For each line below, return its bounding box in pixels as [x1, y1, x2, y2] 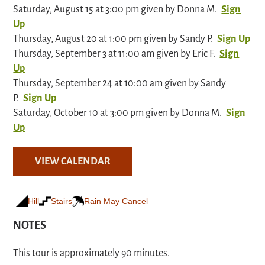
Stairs [51, 196, 73, 206]
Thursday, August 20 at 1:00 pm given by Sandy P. [13, 34, 214, 45]
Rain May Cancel [84, 196, 148, 206]
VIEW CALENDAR [35, 156, 111, 167]
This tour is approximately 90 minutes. [13, 248, 170, 259]
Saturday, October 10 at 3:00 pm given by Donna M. [13, 108, 222, 119]
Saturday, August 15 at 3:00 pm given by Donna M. [13, 4, 218, 15]
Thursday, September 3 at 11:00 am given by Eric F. [13, 49, 216, 60]
